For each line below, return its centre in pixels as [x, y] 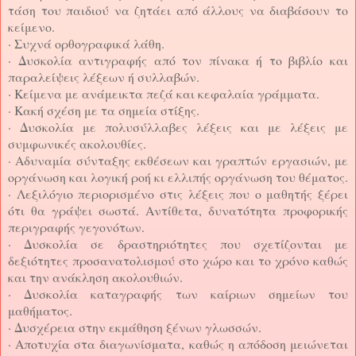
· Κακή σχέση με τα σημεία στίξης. [104, 110]
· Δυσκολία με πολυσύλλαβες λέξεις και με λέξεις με [178, 126]
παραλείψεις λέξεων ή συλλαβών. [104, 76]
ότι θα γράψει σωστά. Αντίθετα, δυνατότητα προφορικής [178, 210]
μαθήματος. [40, 310]
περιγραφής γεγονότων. [76, 226]
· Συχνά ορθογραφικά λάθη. [86, 43]
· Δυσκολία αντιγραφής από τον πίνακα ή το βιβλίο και [178, 60]
